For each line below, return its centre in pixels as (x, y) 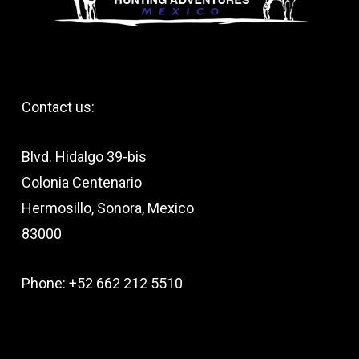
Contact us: (58, 107)
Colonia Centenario (81, 182)
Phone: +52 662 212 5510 (102, 283)
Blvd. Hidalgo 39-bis (84, 157)
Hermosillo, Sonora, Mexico (107, 208)
